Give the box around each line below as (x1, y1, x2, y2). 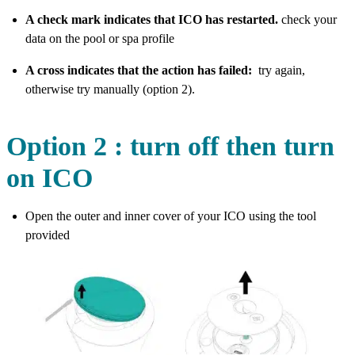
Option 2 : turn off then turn (6, 132, 334, 161)
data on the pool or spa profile (25, 32, 174, 45)
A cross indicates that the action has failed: (25, 63, 255, 77)
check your (281, 13, 337, 26)
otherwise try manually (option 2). (25, 82, 195, 96)
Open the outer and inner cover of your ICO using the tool (25, 209, 316, 223)
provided (25, 228, 70, 242)
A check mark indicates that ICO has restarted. (25, 13, 281, 26)
